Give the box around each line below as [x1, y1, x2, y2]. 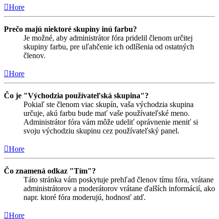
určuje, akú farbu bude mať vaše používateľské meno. [23, 109, 190, 117]
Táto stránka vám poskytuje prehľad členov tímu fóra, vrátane [23, 175, 214, 184]
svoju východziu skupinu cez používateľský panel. [23, 126, 179, 135]
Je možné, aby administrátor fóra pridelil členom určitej [23, 33, 193, 42]
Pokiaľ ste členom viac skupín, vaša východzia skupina [23, 100, 194, 109]
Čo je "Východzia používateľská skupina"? [4, 91, 149, 100]
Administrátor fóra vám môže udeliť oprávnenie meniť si [23, 117, 198, 126]
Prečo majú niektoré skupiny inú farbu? [4, 24, 137, 33]
